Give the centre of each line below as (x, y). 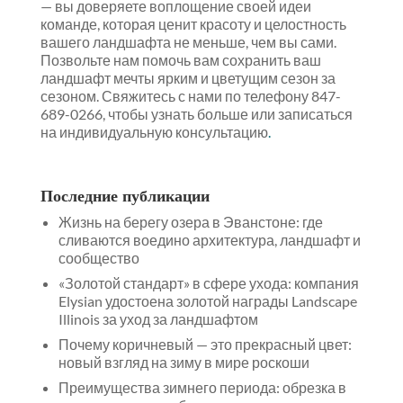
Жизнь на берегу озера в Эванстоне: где (190, 222)
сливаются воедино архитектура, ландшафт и (209, 240)
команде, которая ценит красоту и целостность (193, 24)
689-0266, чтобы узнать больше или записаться (196, 114)
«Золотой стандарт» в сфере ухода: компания (208, 283)
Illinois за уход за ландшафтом (158, 319)
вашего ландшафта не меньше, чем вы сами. (188, 42)
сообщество (99, 258)
